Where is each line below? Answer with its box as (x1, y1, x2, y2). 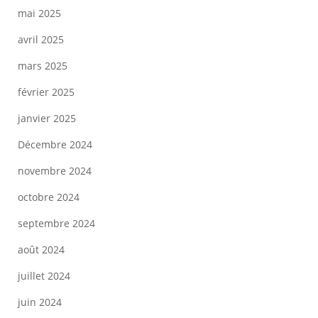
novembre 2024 (18, 164, 92, 177)
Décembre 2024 (18, 138, 92, 151)
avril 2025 (18, 33, 64, 46)
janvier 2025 (18, 111, 76, 125)
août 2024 (18, 243, 65, 256)
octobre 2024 (18, 190, 79, 204)
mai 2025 (18, 6, 61, 20)
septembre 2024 (18, 216, 95, 230)
